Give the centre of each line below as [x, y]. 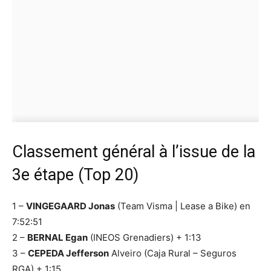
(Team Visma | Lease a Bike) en [183, 206]
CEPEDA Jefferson [68, 253]
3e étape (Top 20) [75, 175]
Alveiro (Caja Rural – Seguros [173, 253]
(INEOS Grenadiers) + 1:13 [145, 237]
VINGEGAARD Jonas [70, 206]
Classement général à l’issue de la [134, 152]
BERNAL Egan [57, 237]
